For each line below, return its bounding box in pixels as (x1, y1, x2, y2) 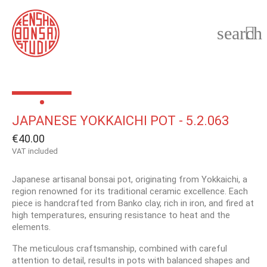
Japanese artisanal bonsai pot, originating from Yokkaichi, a (12, 174, 247, 185)
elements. (12, 222, 51, 232)
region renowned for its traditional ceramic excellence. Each (12, 186, 248, 197)
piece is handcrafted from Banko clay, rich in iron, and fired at (12, 198, 254, 209)
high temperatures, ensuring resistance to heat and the (12, 210, 230, 221)
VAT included (12, 147, 58, 156)
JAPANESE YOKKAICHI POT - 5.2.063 (12, 113, 229, 128)
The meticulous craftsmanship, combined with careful (12, 243, 227, 254)
